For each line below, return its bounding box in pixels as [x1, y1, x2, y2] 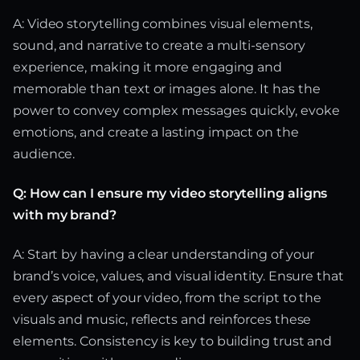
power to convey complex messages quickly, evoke [13, 103, 340, 119]
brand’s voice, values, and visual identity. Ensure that [13, 268, 344, 284]
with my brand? [13, 207, 117, 223]
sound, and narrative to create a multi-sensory [13, 38, 305, 54]
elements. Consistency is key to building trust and [13, 333, 333, 350]
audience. [13, 146, 76, 162]
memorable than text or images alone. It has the [13, 81, 321, 97]
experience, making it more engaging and [13, 59, 283, 76]
